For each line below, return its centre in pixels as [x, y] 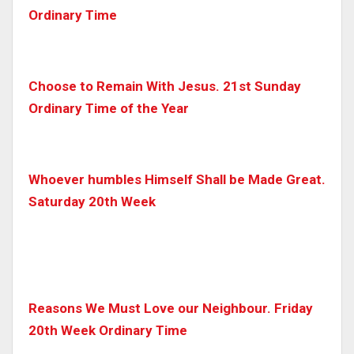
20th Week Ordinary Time [108, 330]
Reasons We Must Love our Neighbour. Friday [171, 308]
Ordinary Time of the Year [109, 108]
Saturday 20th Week [92, 201]
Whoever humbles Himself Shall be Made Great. [177, 179]
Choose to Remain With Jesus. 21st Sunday [165, 86]
